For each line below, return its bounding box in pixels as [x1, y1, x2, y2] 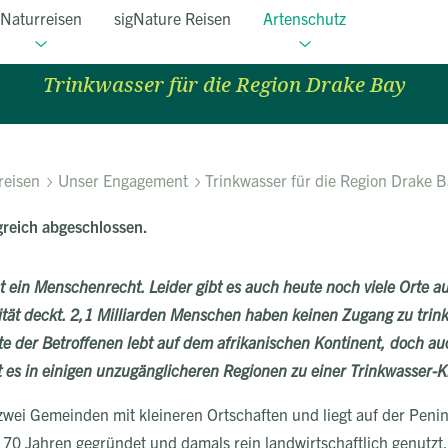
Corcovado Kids [93, 20, 355, 71]
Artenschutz [263, 8, 346, 28]
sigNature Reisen [114, 8, 231, 28]
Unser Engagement [57, 170, 188, 190]
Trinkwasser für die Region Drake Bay [42, 71, 406, 100]
